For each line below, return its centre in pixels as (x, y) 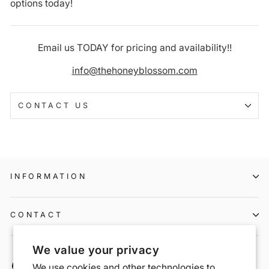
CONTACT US (54, 105)
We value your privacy (96, 250)
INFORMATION (49, 177)
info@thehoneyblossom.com (134, 70)
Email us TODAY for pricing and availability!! (134, 47)
